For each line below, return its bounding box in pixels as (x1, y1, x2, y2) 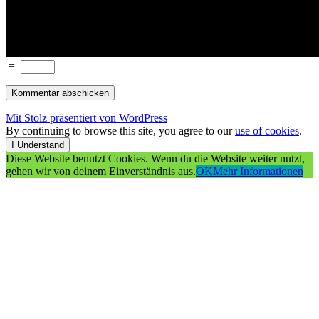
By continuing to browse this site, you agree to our (6, 125, 235, 137)
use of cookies (235, 125, 299, 137)
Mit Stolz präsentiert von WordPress (6, 112, 167, 125)
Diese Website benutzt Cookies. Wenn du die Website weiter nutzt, (6, 152, 305, 165)
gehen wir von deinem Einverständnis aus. (6, 165, 196, 178)
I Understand (11, 140, 64, 151)
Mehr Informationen (213, 165, 303, 178)
